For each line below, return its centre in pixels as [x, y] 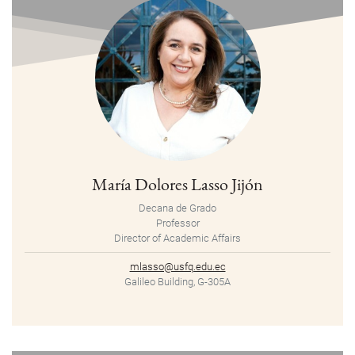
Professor [177, 223]
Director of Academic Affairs [177, 239]
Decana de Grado [177, 208]
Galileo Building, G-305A [177, 282]
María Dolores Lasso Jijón [177, 184]
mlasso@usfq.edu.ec [177, 267]
